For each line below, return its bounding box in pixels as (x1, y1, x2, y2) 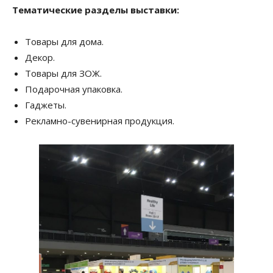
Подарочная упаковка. (25, 83, 122, 95)
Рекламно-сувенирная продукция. (25, 115, 174, 127)
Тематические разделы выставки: (12, 4, 179, 16)
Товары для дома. (25, 35, 104, 48)
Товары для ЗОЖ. (25, 67, 102, 79)
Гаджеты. (25, 99, 66, 111)
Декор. (25, 51, 55, 63)
